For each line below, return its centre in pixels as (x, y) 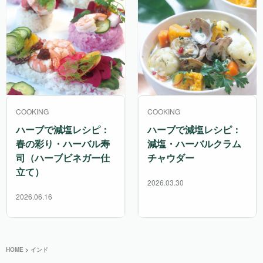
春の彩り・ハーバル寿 (63, 143)
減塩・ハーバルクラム (194, 143)
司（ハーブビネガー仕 (63, 157)
